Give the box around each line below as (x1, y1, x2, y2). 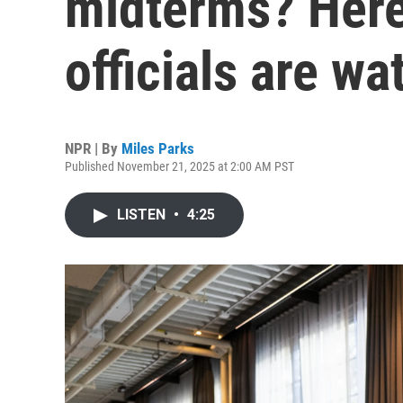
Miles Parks (121, 139, 194, 157)
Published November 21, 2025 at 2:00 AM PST (65, 159, 294, 174)
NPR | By (65, 139, 121, 157)
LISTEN (117, 206, 169, 223)
